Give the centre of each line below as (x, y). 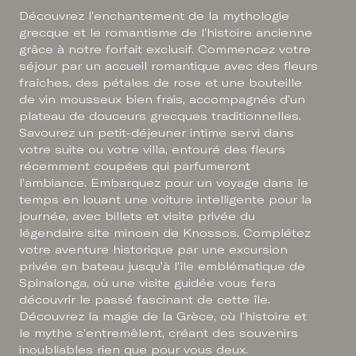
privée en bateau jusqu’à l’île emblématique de (163, 267)
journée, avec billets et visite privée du (137, 217)
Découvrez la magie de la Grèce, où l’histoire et (163, 317)
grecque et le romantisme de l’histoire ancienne (166, 33)
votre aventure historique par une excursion (154, 250)
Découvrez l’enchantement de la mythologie (155, 16)
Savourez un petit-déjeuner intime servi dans (157, 133)
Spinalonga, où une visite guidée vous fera (148, 283)
